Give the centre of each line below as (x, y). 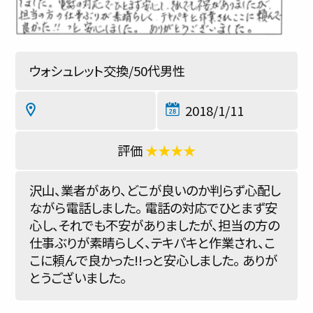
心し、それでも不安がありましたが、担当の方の (154, 225)
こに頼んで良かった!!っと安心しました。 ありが (153, 260)
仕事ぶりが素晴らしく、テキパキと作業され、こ (152, 242)
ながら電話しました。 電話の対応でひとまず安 (153, 208)
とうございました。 (78, 277)
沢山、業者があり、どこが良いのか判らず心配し (155, 190)
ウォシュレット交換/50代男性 (107, 71)
